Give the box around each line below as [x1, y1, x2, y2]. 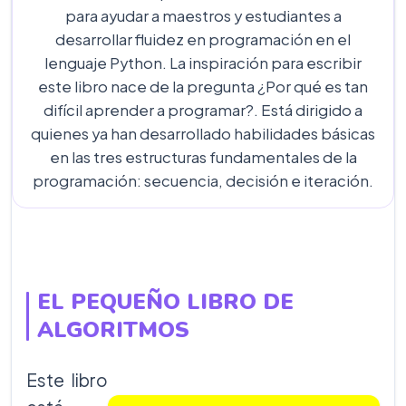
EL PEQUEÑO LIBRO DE [37, 287, 294, 316]
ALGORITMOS [37, 315, 189, 344]
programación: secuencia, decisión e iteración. [33, 171, 373, 190]
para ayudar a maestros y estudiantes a [64, 6, 342, 25]
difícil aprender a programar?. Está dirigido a [43, 101, 362, 120]
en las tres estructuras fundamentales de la [49, 148, 357, 167]
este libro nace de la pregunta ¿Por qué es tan [38, 77, 368, 96]
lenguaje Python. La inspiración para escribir [44, 53, 362, 72]
